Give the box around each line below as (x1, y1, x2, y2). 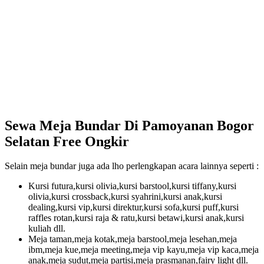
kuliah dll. (28, 223, 65, 234)
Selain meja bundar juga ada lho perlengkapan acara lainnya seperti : (5, 161, 259, 171)
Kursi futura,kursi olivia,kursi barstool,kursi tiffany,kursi (28, 181, 236, 192)
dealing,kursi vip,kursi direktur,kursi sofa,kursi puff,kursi (28, 202, 239, 213)
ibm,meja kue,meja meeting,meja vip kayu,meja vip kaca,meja (28, 245, 259, 255)
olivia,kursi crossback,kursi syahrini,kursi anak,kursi (28, 192, 222, 202)
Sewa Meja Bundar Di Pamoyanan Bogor (5, 117, 254, 133)
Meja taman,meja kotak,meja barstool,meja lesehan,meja (28, 234, 237, 245)
